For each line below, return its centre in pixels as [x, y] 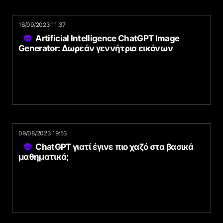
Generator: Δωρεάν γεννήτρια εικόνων [96, 48]
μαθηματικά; [44, 157]
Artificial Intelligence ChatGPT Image [108, 38]
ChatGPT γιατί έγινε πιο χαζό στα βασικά [114, 147]
